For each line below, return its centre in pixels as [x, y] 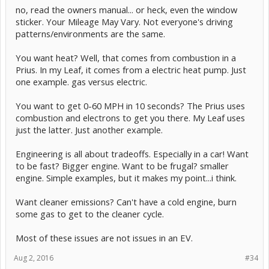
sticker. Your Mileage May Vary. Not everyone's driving [124, 22]
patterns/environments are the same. [90, 34]
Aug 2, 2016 [34, 258]
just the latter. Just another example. [89, 130]
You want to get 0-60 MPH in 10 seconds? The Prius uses [130, 106]
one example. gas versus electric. [81, 82]
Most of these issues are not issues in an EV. [104, 238]
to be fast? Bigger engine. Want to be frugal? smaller [122, 166]
